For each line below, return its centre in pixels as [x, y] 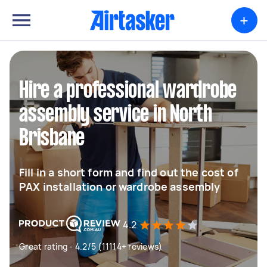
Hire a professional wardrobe [128, 91]
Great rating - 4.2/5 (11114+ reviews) [91, 246]
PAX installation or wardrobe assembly [120, 187]
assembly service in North [116, 115]
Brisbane [52, 139]
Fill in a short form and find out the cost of [129, 172]
